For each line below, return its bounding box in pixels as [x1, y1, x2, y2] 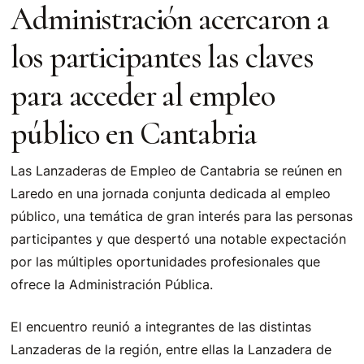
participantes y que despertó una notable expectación [11, 231, 347, 247]
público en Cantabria [11, 115, 258, 153]
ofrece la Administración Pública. [11, 276, 214, 292]
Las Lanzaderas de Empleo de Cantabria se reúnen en [11, 162, 343, 179]
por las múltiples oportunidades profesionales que [11, 253, 321, 270]
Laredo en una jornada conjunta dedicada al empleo [11, 185, 331, 201]
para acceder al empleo [11, 76, 275, 115]
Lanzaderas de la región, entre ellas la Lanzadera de [11, 341, 332, 357]
